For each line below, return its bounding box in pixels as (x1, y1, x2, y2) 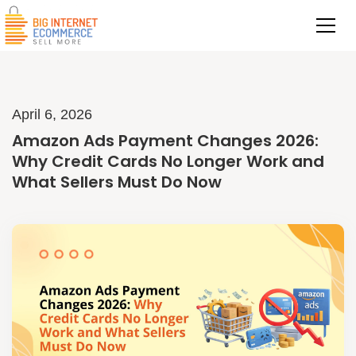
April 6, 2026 (12, 106, 92, 122)
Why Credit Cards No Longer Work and (12, 150, 324, 172)
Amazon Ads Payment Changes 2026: (12, 130, 319, 152)
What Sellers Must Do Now (12, 171, 222, 193)
